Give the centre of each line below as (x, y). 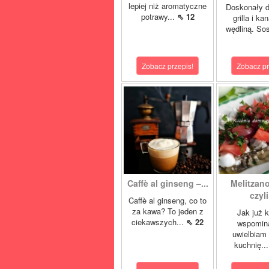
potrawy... (159, 17)
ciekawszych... (159, 222)
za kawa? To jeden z (168, 211)
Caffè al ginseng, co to (168, 200)
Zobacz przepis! (168, 66)
